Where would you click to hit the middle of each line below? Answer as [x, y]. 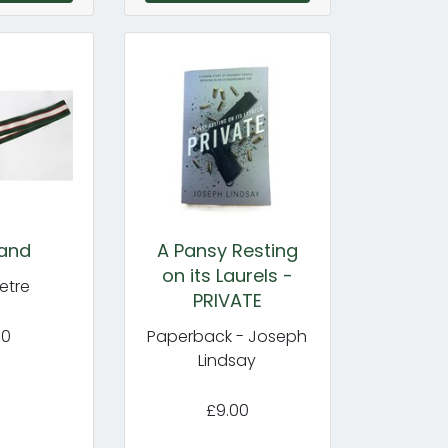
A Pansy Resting [227, 250]
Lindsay [227, 360]
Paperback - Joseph [227, 336]
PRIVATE [227, 300]
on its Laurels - [227, 275]
